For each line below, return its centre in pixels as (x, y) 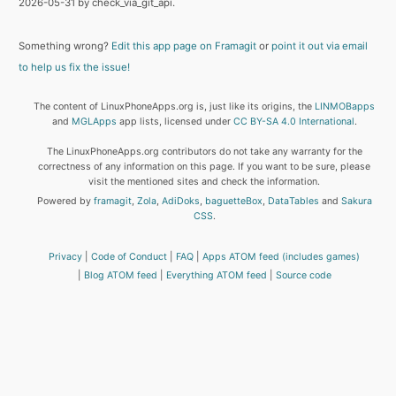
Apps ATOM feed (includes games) (282, 257)
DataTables (293, 201)
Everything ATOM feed (216, 276)
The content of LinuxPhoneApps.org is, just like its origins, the (175, 107)
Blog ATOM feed (120, 276)
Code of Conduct (129, 257)
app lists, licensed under (175, 122)
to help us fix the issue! (74, 68)
